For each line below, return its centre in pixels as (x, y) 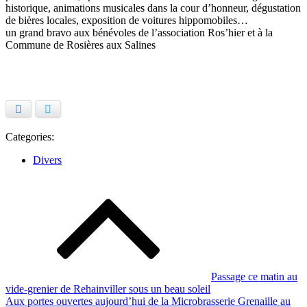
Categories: (30, 137)
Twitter (65, 110)
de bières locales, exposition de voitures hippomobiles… (127, 20)
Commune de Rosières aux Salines (81, 45)
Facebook (40, 110)
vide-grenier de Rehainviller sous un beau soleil (108, 289)
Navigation (43, 186)
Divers (47, 160)
